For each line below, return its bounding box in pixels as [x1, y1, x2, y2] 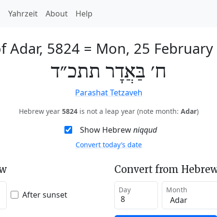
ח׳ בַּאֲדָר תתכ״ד [50, 61, 167, 84]
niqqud [133, 124, 157, 135]
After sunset [22, 189, 67, 200]
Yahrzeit [8, 8, 38, 19]
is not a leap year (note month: [77, 107, 181, 116]
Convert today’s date [75, 140, 142, 149]
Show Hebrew [79, 124, 133, 135]
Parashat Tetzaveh [75, 87, 142, 98]
